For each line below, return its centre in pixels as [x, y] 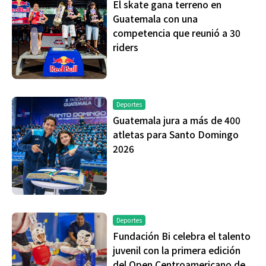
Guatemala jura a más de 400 [177, 120]
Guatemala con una [155, 19]
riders [126, 47]
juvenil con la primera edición [177, 250]
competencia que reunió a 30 [177, 33]
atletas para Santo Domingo [176, 134]
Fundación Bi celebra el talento [182, 236]
